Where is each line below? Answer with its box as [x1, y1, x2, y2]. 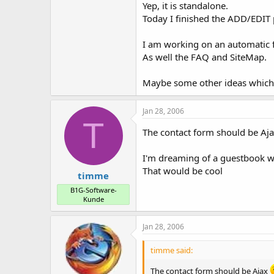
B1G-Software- [70, 185, 117, 195]
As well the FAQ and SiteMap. [143, 50, 267, 63]
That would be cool [143, 164, 223, 177]
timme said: [150, 245, 193, 256]
